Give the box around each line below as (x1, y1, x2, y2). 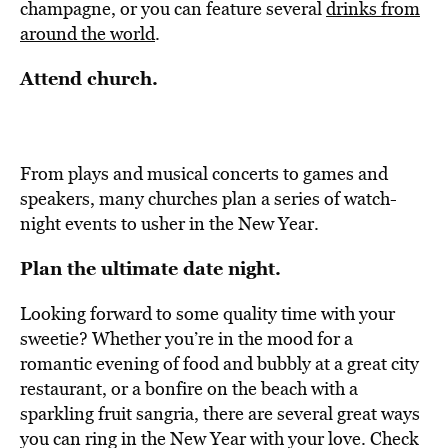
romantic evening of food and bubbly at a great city (20, 351, 419, 376)
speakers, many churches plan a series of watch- (20, 186, 397, 211)
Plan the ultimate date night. (20, 255, 281, 281)
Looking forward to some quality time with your (20, 301, 395, 326)
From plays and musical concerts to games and (20, 161, 388, 186)
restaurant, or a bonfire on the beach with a (20, 376, 358, 401)
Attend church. (20, 65, 163, 91)
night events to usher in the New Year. (20, 211, 319, 236)
